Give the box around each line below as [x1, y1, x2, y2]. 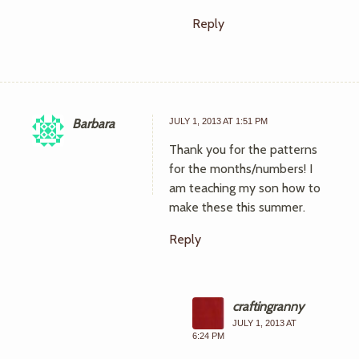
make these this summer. [169, 200, 305, 215]
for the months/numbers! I [169, 161, 313, 176]
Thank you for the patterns [169, 142, 317, 157]
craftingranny [232, 299, 304, 314]
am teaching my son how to [169, 180, 321, 196]
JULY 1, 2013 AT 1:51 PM [169, 116, 268, 126]
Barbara [72, 116, 115, 131]
